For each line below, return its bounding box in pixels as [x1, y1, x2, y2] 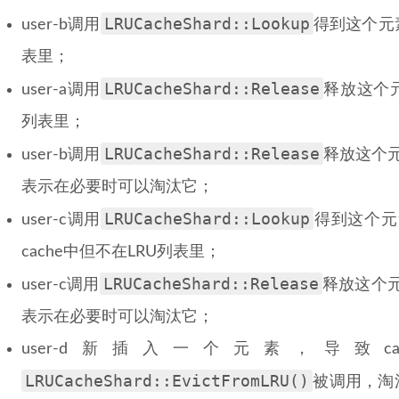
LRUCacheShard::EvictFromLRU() [25, 371, 309, 390]
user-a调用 [21, 82, 101, 98]
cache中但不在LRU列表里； [21, 244, 221, 260]
